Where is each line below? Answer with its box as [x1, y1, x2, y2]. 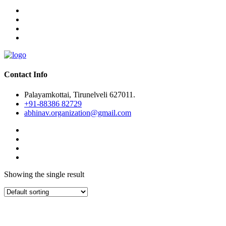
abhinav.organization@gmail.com [24, 108, 131, 117]
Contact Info [4, 70, 47, 79]
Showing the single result [4, 169, 84, 179]
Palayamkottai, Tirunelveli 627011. [24, 90, 135, 99]
